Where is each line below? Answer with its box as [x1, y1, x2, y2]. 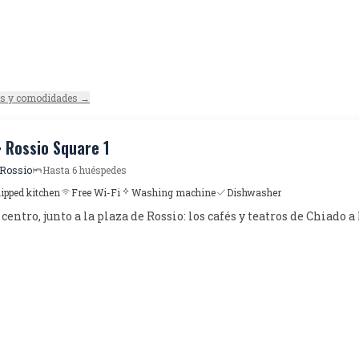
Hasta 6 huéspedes [42, 163, 127, 176]
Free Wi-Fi [71, 186, 120, 199]
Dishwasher [227, 186, 281, 199]
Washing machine [131, 186, 216, 199]
